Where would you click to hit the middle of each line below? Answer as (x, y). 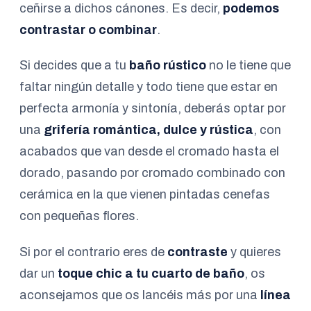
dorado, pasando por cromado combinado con (152, 173)
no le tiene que (249, 66)
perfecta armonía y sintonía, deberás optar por (153, 109)
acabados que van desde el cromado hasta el (149, 152)
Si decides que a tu (74, 66)
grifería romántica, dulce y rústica (149, 130)
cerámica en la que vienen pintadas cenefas (145, 195)
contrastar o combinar (88, 30)
